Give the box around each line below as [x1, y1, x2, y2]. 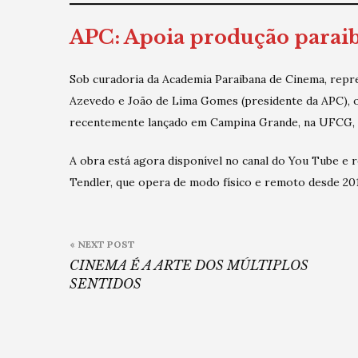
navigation [69, 248, 205, 277]
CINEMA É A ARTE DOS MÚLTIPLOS [70, 257, 308, 273]
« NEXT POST [70, 238, 135, 250]
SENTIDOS [70, 276, 141, 292]
